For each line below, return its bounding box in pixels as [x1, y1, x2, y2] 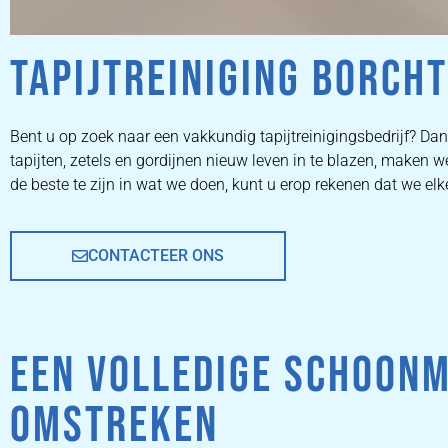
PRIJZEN [246, 377, 311, 397]
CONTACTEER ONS [88, 246, 224, 266]
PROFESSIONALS [188, 296, 369, 340]
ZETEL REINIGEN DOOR [154, 261, 403, 305]
